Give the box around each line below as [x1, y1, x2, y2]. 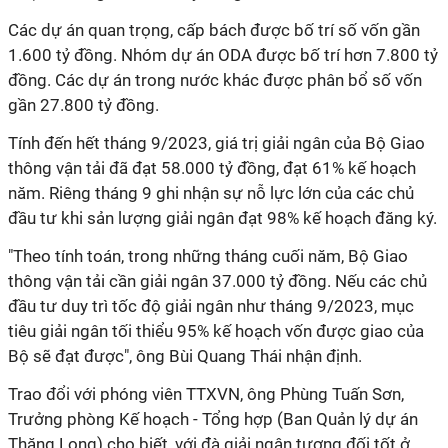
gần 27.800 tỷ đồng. [8, 95, 159, 115]
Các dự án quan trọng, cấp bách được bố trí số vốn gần [8, 20, 420, 40]
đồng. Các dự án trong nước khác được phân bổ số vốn [8, 70, 422, 90]
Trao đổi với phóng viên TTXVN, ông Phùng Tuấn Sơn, [8, 384, 404, 404]
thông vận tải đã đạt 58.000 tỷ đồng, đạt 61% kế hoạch [8, 158, 416, 178]
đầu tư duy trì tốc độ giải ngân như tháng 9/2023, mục [8, 296, 414, 316]
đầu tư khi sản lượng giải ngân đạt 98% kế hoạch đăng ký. [8, 208, 437, 228]
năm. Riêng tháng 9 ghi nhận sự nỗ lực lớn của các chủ [8, 183, 414, 203]
